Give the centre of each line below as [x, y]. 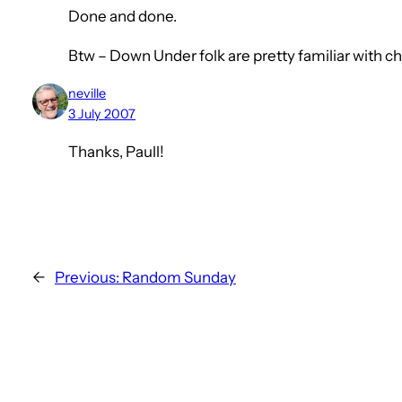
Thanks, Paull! [116, 152]
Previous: [87, 278]
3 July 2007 [102, 114]
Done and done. [122, 17]
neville [87, 94]
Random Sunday [179, 278]
